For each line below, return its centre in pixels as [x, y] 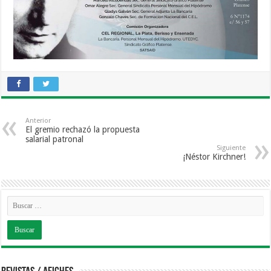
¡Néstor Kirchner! [214, 157]
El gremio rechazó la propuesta [83, 130]
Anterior [38, 121]
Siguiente [231, 148]
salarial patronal [55, 139]
